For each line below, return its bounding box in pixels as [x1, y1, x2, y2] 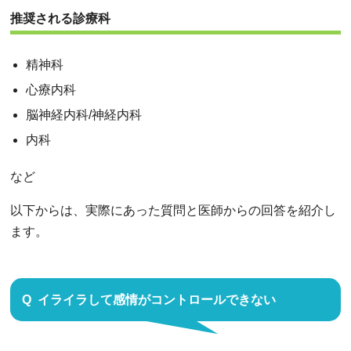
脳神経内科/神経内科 [26, 107, 142, 121]
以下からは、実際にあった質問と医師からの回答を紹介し [10, 203, 336, 217]
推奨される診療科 [10, 11, 110, 25]
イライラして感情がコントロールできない [38, 292, 276, 306]
